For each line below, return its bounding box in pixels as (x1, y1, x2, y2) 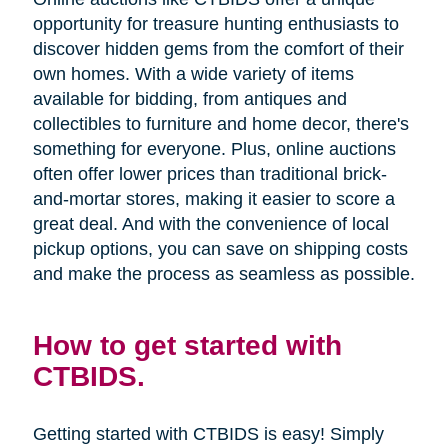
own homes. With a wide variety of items (32, 64, 354, 85)
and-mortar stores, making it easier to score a (32, 189, 395, 210)
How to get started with (32, 329, 342, 362)
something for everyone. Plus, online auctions (32, 139, 396, 160)
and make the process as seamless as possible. (32, 264, 415, 285)
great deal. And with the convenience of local (32, 214, 389, 235)
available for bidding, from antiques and (32, 89, 347, 110)
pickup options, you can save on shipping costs (32, 239, 408, 260)
